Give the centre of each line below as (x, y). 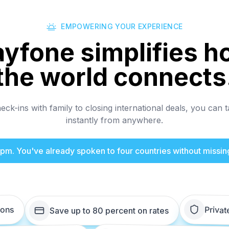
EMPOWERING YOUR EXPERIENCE (122, 27)
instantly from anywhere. (114, 120)
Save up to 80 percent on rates (109, 211)
